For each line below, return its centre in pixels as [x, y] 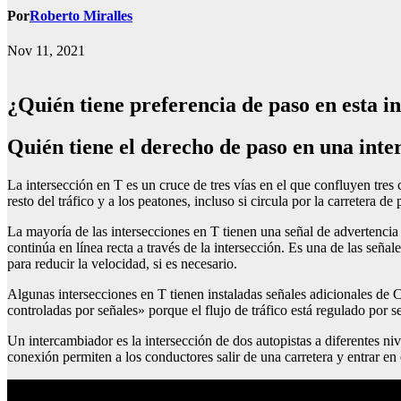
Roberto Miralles [81, 16]
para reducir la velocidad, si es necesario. [122, 264]
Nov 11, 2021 [46, 51]
